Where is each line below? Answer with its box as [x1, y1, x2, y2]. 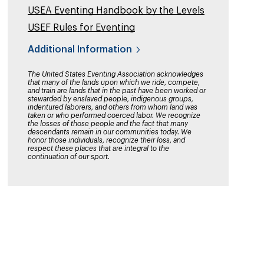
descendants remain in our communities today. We [28, 128, 192, 136]
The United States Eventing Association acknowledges [28, 71, 203, 78]
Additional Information [28, 45, 132, 54]
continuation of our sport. [28, 153, 110, 160]
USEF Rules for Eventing [28, 23, 135, 32]
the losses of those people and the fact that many [28, 120, 188, 127]
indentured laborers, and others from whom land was [28, 104, 197, 111]
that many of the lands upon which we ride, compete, [28, 79, 200, 86]
